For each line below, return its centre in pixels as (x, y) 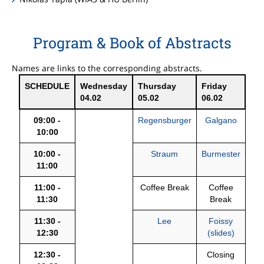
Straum (164, 154)
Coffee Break (164, 188)
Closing (221, 255)
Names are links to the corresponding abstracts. (107, 68)
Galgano (221, 121)
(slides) (221, 233)
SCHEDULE (47, 86)
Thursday (157, 86)
